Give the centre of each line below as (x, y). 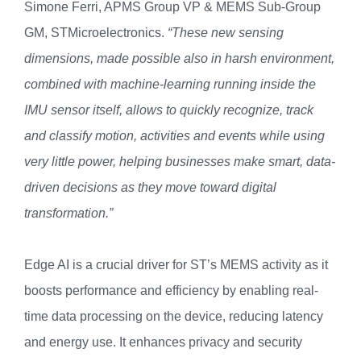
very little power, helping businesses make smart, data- (180, 161)
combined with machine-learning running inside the (170, 84)
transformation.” (68, 213)
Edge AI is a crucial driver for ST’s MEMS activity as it (176, 264)
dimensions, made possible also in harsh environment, (179, 58)
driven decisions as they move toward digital (150, 187)
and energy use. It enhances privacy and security (163, 342)
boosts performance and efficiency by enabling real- (171, 290)
